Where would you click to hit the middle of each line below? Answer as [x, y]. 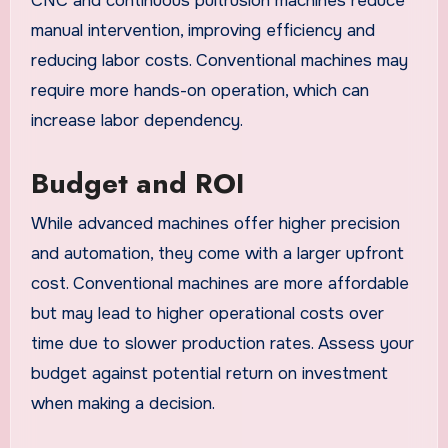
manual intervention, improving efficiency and [202, 31]
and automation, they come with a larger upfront [217, 253]
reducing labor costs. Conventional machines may [219, 61]
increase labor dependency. [136, 121]
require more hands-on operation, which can [199, 91]
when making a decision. [122, 403]
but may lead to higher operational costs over [207, 313]
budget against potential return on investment [209, 373]
